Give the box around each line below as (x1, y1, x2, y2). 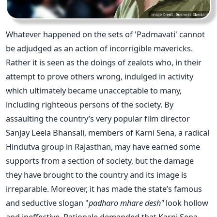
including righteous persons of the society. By (6, 98, 173, 110)
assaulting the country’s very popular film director (6, 112, 190, 124)
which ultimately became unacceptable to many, (6, 84, 182, 96)
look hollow (164, 197, 208, 208)
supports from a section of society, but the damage (6, 155, 194, 166)
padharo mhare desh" (89, 197, 164, 208)
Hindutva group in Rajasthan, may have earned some (6, 140, 200, 152)
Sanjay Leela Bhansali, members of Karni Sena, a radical (6, 126, 209, 138)
